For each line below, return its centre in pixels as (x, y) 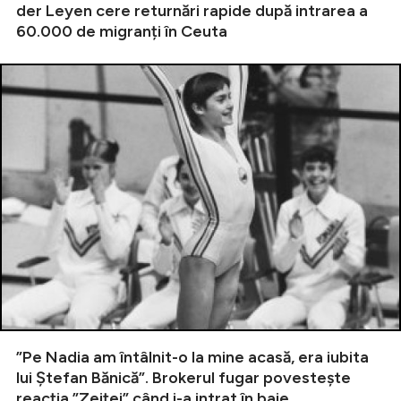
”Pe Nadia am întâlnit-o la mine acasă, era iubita (192, 357)
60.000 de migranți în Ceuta (122, 31)
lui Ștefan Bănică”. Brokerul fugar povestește (183, 377)
